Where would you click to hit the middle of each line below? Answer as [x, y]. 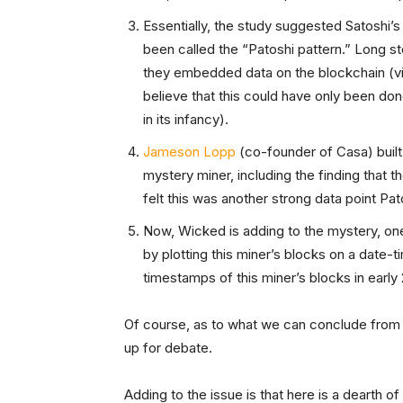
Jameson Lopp [189, 152]
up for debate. [168, 348]
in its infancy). [186, 120]
